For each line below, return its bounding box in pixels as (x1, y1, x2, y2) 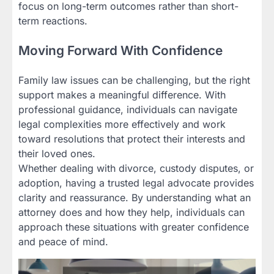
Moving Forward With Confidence (18, 43, 223, 59)
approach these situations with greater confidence (18, 221, 249, 234)
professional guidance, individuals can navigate (18, 103, 237, 116)
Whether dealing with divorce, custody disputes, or (18, 162, 254, 175)
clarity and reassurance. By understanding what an (18, 191, 251, 204)
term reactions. (18, 15, 87, 28)
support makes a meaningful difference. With (18, 89, 226, 102)
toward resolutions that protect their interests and (18, 133, 245, 146)
